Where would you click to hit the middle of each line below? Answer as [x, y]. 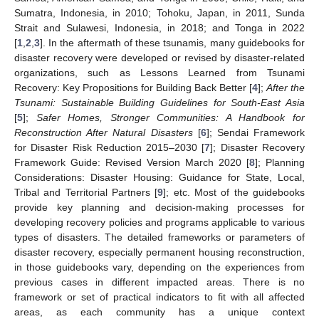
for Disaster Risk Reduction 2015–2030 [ [110, 147]
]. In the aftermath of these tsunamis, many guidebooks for [172, 42]
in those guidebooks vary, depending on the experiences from [159, 267]
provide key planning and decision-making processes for [159, 207]
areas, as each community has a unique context [159, 312]
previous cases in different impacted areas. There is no [159, 282]
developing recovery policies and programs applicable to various [159, 222]
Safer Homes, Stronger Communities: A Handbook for [171, 117]
